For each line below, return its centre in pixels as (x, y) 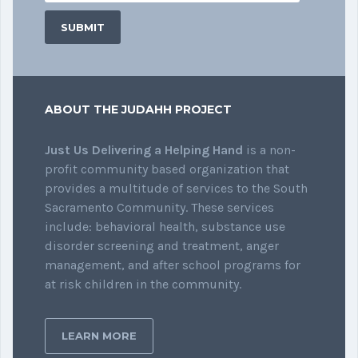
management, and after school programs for (173, 265)
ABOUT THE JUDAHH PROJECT (138, 109)
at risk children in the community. (143, 284)
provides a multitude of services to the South (176, 188)
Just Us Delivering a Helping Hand (144, 150)
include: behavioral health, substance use (165, 227)
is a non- (269, 150)
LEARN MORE (99, 336)
